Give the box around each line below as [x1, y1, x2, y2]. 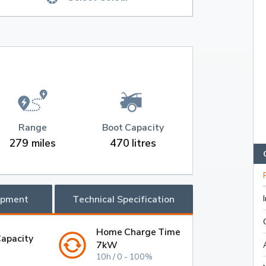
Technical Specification [72, 193, 175, 205]
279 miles [9, 137, 56, 150]
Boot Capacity [102, 121, 164, 134]
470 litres [109, 137, 157, 150]
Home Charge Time [96, 226, 181, 238]
